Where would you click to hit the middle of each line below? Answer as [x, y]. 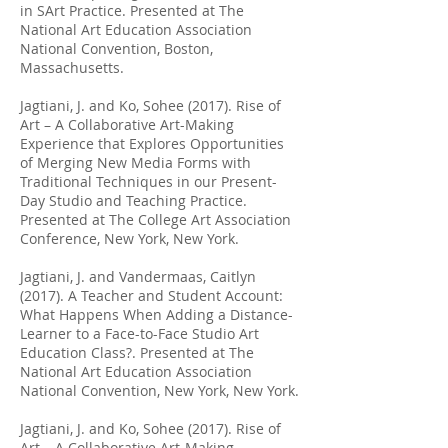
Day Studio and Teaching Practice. [133, 200]
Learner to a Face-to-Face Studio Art [139, 333]
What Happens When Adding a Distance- [156, 314]
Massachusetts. [72, 67]
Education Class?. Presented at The [137, 352]
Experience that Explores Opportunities [152, 143]
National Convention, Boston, [116, 48]
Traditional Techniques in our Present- [148, 181]
